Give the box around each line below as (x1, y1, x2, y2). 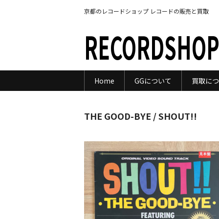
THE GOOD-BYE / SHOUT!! (84, 109, 197, 122)
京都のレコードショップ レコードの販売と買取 (84, 6, 209, 15)
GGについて (134, 75, 172, 86)
